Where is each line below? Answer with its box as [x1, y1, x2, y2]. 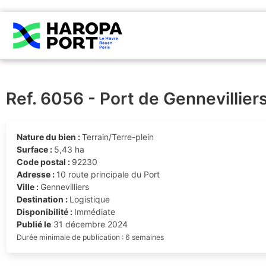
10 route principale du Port [56, 169, 160, 179]
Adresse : [16, 169, 56, 179]
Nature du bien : [16, 131, 82, 142]
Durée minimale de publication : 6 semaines [16, 232, 164, 242]
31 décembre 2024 [50, 218, 128, 229]
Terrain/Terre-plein [81, 131, 154, 142]
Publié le [16, 218, 51, 229]
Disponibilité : [16, 206, 74, 217]
